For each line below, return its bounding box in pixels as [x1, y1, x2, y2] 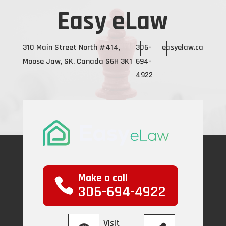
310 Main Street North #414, [22, 42, 120, 53]
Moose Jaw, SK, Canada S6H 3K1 [22, 56, 132, 67]
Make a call [78, 171, 128, 186]
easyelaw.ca [162, 42, 204, 53]
